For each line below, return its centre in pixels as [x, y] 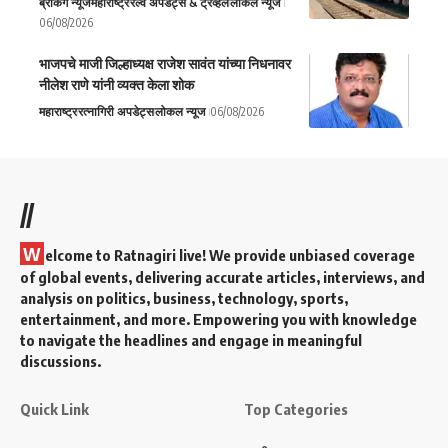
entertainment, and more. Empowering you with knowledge [218, 318]
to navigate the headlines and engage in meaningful [191, 339]
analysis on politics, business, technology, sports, [184, 297]
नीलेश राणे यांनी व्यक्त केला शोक [116, 84]
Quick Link [54, 408]
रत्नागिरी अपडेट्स [116, 111]
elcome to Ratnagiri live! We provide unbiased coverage [230, 254]
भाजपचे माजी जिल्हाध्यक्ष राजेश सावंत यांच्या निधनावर [165, 63]
